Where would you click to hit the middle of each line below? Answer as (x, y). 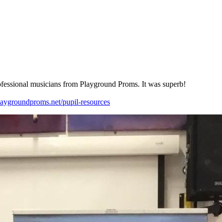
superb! (173, 84)
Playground (97, 84)
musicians (45, 84)
